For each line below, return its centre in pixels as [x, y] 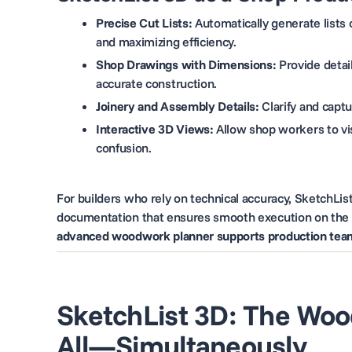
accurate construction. [156, 83]
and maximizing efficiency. [166, 41]
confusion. [124, 147]
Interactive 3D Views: [155, 128]
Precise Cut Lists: [144, 22]
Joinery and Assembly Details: [178, 106]
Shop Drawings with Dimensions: [186, 64]
